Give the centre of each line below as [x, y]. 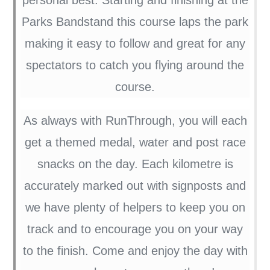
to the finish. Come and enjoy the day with [135, 250]
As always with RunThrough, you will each [135, 120]
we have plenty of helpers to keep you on [135, 207]
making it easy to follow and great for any [135, 43]
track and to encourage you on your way [135, 229]
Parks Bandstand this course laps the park [135, 21]
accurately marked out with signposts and [135, 185]
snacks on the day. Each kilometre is [135, 164]
